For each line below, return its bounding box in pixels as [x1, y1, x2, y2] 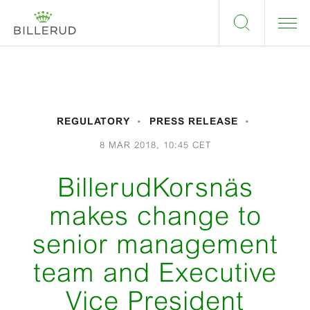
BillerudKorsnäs [57, 172, 253, 202]
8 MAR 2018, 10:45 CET [99, 140, 211, 150]
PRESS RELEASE [149, 116, 238, 127]
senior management [32, 229, 278, 259]
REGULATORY [57, 116, 131, 127]
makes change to [48, 201, 262, 230]
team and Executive [33, 257, 277, 287]
